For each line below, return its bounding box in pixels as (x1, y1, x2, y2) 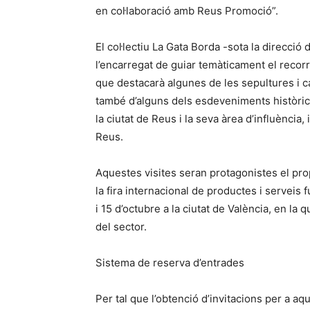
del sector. (95, 220, 147, 233)
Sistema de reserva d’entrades (95, 256, 247, 269)
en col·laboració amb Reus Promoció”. (95, 4, 278, 17)
